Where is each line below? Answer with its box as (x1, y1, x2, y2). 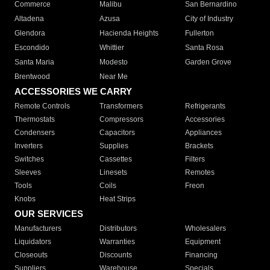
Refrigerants (184, 102, 225, 111)
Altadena (14, 14, 44, 24)
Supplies (99, 142, 129, 151)
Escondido (14, 43, 49, 52)
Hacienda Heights (99, 29, 159, 38)
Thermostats (14, 115, 55, 124)
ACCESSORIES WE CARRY (14, 86, 132, 97)
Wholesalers (184, 224, 226, 233)
